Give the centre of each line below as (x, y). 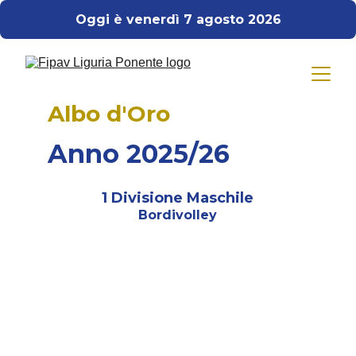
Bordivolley (178, 215)
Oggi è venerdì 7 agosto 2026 (178, 19)
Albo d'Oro (109, 114)
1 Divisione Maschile (178, 198)
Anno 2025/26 (139, 154)
